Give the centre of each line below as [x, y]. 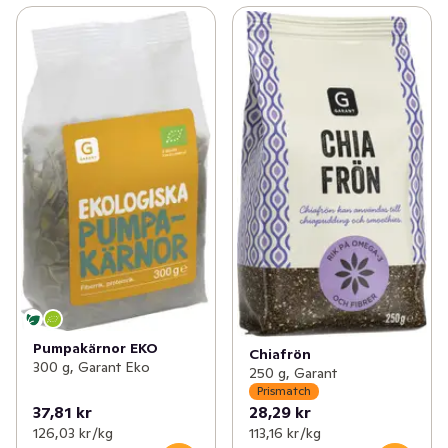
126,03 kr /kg [73, 432]
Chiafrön [280, 353]
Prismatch [284, 391]
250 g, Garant [293, 372]
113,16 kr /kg [285, 432]
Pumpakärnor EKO [95, 348]
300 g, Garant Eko [91, 367]
